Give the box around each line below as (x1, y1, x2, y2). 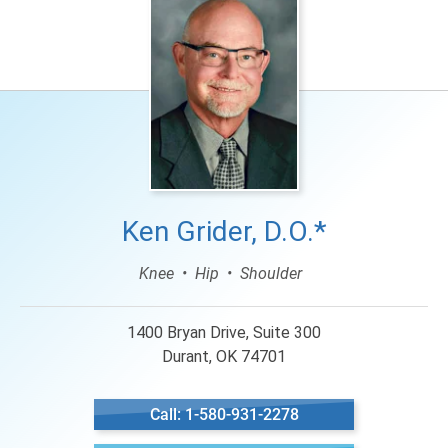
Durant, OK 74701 (162, 347, 286, 366)
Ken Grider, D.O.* (121, 215, 327, 248)
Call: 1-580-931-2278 (149, 405, 299, 424)
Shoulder (239, 264, 302, 283)
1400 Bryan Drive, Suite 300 (127, 323, 321, 342)
